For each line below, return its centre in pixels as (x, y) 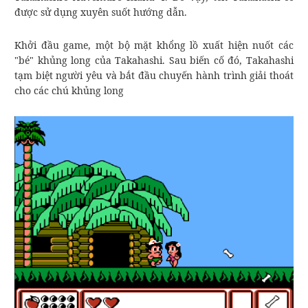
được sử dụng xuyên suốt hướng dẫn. (101, 12)
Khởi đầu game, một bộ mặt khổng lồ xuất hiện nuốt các (154, 45)
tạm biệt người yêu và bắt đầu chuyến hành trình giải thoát (154, 75)
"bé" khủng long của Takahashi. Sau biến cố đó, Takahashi (154, 60)
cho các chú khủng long (69, 90)
